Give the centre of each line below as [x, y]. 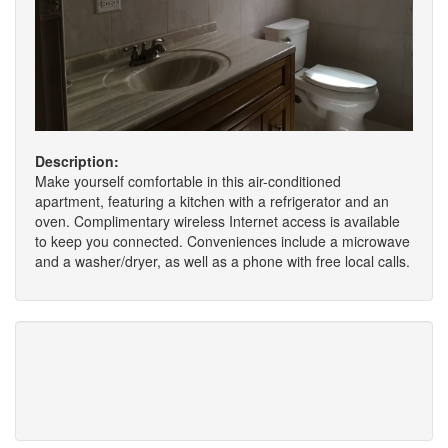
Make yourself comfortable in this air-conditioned [188, 180]
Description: [77, 160]
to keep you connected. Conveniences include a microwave [222, 240]
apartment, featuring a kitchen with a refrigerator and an [212, 200]
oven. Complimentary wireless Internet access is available [217, 220]
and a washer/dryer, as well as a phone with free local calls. [222, 260]
